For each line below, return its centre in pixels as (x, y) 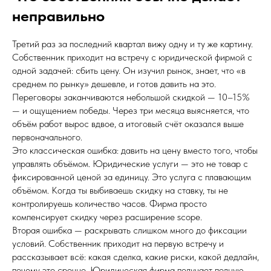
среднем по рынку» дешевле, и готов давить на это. (114, 84)
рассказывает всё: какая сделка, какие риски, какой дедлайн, (135, 257)
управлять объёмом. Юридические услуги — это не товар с (130, 164)
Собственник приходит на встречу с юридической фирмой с (132, 57)
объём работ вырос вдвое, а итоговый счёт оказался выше (128, 124)
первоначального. (47, 137)
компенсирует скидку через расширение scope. (107, 217)
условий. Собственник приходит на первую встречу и (118, 243)
